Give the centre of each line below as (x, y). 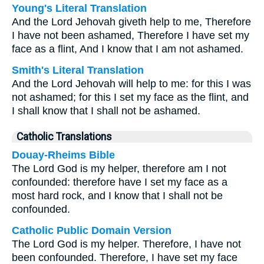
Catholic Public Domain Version (92, 230)
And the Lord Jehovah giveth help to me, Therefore (131, 22)
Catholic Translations (64, 137)
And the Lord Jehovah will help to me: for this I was (131, 84)
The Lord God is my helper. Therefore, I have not (126, 244)
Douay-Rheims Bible (63, 155)
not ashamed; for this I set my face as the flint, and (130, 97)
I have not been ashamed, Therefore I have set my (131, 35)
